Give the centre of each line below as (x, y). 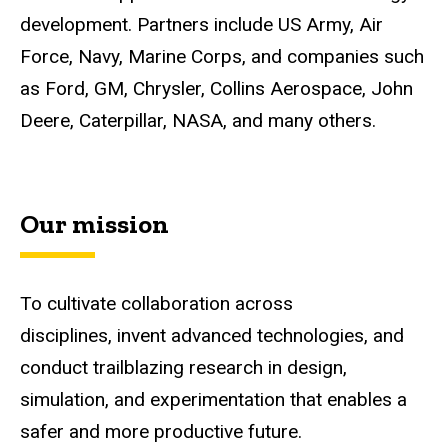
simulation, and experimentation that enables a (213, 400)
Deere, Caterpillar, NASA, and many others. (198, 120)
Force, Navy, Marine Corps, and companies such (222, 56)
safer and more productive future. (161, 432)
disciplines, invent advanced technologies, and (212, 336)
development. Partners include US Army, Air (201, 24)
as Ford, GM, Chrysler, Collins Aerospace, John (216, 88)
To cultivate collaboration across (156, 304)
